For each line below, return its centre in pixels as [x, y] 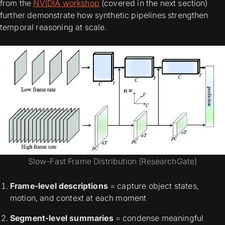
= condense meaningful [159, 218]
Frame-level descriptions [59, 186]
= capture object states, [153, 186]
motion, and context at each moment [78, 198]
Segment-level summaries [63, 218]
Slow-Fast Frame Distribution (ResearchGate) [113, 161]
